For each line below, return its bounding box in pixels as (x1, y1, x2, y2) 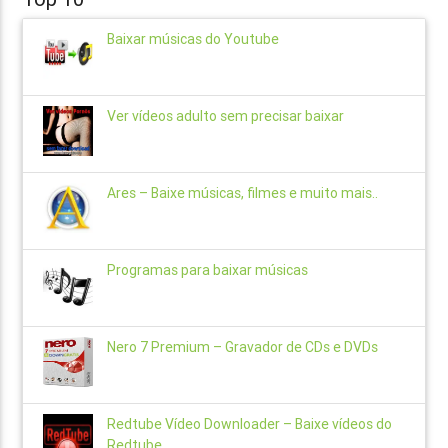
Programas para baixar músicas (107, 261, 309, 280)
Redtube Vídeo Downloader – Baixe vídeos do (107, 415, 393, 434)
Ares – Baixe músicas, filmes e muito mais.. (107, 184, 379, 203)
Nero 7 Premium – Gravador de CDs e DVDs (107, 338, 379, 357)
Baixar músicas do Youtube (107, 30, 280, 49)
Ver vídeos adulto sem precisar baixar (107, 107, 345, 126)
